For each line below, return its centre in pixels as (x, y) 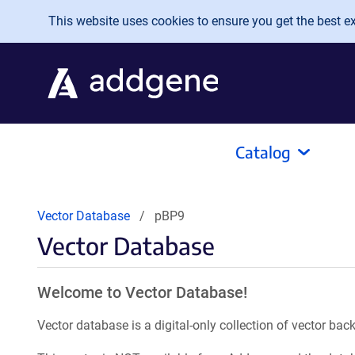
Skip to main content (77, 17)
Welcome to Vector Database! (142, 292)
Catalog (263, 152)
